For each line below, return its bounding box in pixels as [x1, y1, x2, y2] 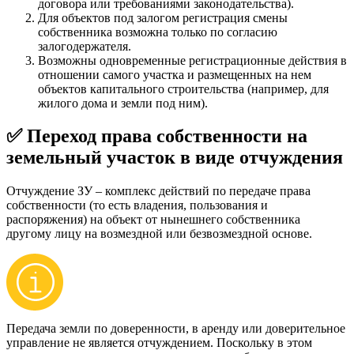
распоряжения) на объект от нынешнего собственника [6, 213, 300, 227]
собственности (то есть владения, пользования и [6, 198, 268, 213]
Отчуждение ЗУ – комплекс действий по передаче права [6, 184, 311, 198]
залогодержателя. [38, 39, 131, 53]
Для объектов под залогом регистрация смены [38, 10, 288, 24]
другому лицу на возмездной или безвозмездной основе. [6, 227, 312, 241]
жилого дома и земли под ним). [38, 96, 208, 110]
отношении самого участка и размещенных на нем [38, 67, 311, 81]
